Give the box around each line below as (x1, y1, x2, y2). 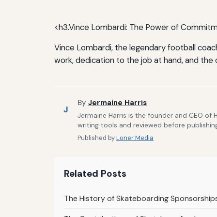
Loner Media (116, 133, 154, 142)
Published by (77, 133, 116, 142)
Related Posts (64, 167, 126, 180)
